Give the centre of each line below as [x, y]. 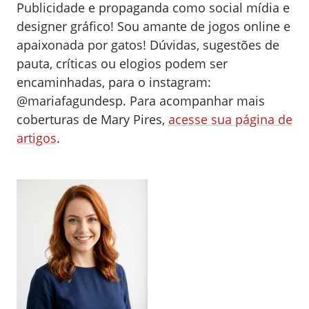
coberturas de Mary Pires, [92, 120]
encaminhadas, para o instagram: [114, 82]
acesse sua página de [230, 120]
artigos [37, 138]
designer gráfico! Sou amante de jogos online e [153, 27]
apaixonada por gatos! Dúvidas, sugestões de [148, 45]
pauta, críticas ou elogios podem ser [122, 64]
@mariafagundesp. [71, 101]
